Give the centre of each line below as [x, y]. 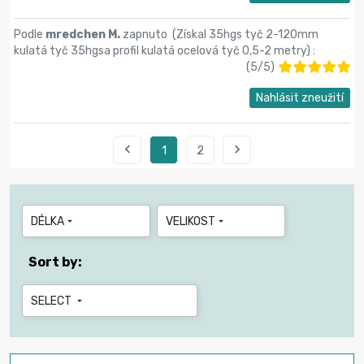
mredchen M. [84, 34]
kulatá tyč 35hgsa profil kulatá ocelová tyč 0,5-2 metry [160, 50]
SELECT [52, 301]
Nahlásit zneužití [300, 97]
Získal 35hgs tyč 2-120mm [247, 34]
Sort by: [55, 262]
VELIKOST [191, 221]
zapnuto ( [149, 34]
